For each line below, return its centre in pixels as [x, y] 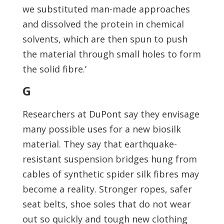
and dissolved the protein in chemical [103, 24]
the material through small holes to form [111, 54]
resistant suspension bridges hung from [109, 159]
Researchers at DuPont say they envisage [111, 114]
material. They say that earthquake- [99, 144]
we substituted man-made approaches [106, 9]
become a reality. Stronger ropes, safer [107, 189]
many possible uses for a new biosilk [101, 129]
